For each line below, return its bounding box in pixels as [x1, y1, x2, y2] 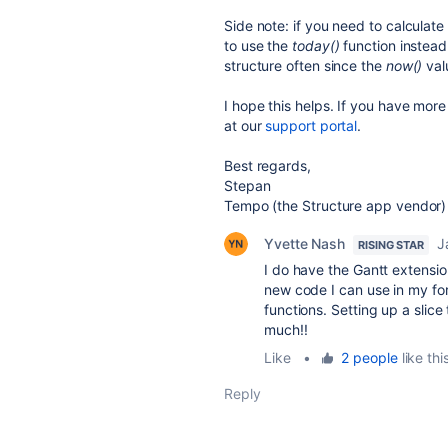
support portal [265, 117, 358, 134]
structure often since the [224, 57, 386, 74]
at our [224, 117, 266, 134]
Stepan [224, 177, 271, 194]
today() [292, 37, 340, 54]
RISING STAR [358, 238, 425, 252]
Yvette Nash [264, 235, 346, 252]
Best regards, [224, 157, 311, 174]
